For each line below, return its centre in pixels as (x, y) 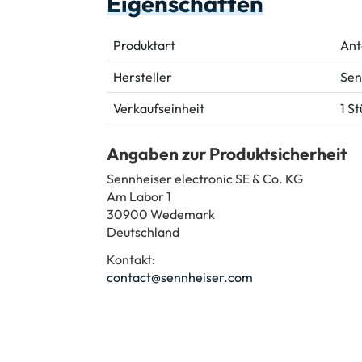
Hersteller (143, 76)
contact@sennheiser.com (180, 277)
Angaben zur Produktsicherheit (227, 153)
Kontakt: (131, 259)
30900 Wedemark (161, 214)
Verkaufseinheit (159, 108)
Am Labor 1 (139, 196)
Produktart (144, 45)
